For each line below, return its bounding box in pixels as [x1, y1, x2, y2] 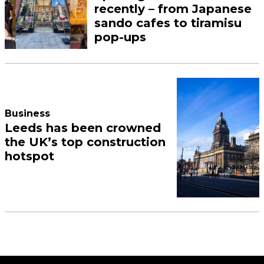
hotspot [5, 149, 55, 164]
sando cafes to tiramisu [94, 16, 242, 30]
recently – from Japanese [94, 2, 252, 16]
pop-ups [94, 30, 146, 44]
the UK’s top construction [5, 135, 166, 150]
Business [5, 108, 51, 120]
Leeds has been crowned [5, 121, 161, 136]
